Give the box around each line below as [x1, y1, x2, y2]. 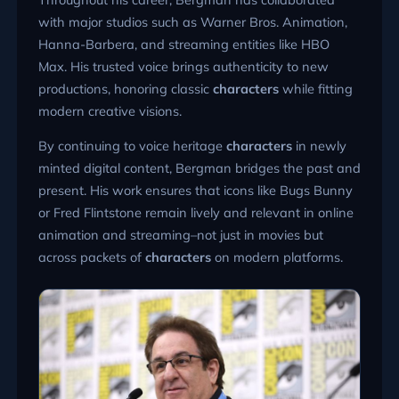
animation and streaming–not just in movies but [37, 226, 323, 244]
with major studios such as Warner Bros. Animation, [37, 12, 347, 30]
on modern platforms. [210, 248, 343, 266]
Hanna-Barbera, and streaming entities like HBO [37, 35, 330, 53]
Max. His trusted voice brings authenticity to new [37, 57, 329, 75]
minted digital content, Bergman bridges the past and [37, 159, 361, 177]
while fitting [278, 79, 353, 97]
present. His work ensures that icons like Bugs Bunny [37, 182, 353, 199]
